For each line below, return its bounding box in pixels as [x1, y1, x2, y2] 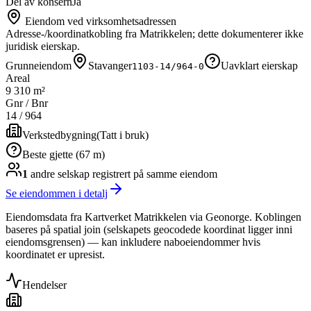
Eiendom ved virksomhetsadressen [22, 15, 176, 28]
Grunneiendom [6, 60, 72, 72]
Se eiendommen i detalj [6, 187, 108, 200]
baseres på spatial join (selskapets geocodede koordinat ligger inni [6, 224, 292, 236]
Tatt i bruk [100, 129, 145, 142]
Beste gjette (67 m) [22, 149, 105, 161]
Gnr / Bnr [6, 97, 48, 110]
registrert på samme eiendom [90, 168, 217, 180]
